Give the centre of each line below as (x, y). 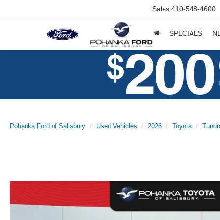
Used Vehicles (117, 126)
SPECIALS (186, 34)
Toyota (182, 126)
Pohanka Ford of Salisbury (48, 126)
